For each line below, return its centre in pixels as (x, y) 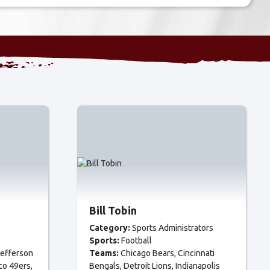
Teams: (104, 253)
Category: (110, 228)
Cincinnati (196, 253)
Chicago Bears (147, 253)
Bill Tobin (113, 210)
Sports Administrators (173, 228)
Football (137, 240)
